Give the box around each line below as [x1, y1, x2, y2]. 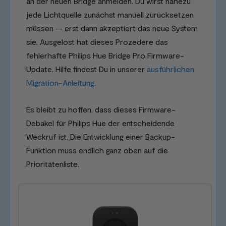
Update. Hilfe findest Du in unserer [26, 64, 147, 74]
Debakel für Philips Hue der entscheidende [26, 118, 175, 128]
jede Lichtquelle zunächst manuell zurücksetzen [26, 9, 194, 19]
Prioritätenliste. [26, 158, 79, 168]
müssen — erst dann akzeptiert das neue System [26, 23, 198, 33]
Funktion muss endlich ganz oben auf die [26, 145, 168, 155]
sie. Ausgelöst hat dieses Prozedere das [26, 36, 168, 46]
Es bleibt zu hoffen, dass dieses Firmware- [26, 104, 176, 114]
